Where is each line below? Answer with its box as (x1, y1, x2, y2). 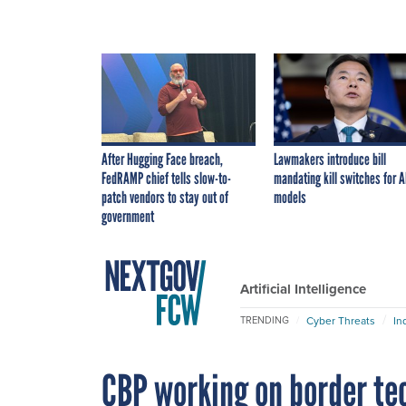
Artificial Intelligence (240, 278, 366, 299)
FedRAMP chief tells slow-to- (101, 168, 231, 188)
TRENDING (240, 313, 289, 328)
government (101, 206, 154, 227)
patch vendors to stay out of (101, 187, 228, 208)
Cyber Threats (306, 312, 375, 329)
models (274, 187, 306, 208)
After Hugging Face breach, (101, 149, 223, 169)
